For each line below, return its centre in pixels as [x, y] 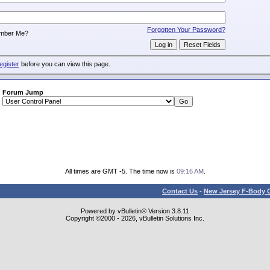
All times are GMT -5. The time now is [121, 171]
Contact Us [180, 191]
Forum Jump [23, 92]
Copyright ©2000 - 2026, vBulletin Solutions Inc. [135, 218]
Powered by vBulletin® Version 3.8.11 [135, 211]
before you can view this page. [64, 64]
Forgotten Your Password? [186, 29]
